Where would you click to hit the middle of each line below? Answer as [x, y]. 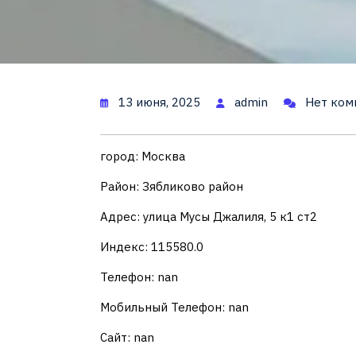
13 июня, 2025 [159, 102]
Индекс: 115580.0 [152, 246]
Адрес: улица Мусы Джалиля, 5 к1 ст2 [209, 216]
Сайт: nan [127, 337]
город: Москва [143, 156]
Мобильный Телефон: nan [174, 307]
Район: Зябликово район [172, 186]
